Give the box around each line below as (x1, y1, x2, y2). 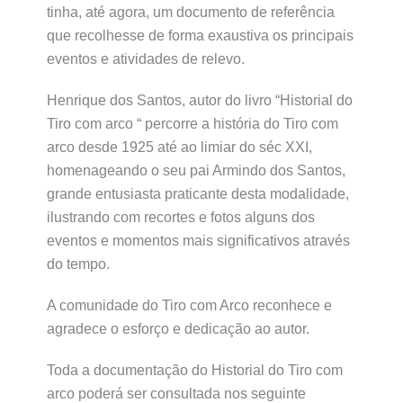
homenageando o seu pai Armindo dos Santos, (47, 163, 345, 178)
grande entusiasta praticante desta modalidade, (47, 186, 349, 201)
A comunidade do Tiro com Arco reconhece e (47, 298, 332, 313)
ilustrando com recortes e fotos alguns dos (47, 210, 315, 225)
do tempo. (47, 256, 110, 272)
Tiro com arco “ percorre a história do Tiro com (47, 116, 338, 131)
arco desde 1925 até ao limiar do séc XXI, (47, 139, 312, 155)
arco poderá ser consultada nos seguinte (47, 386, 306, 401)
